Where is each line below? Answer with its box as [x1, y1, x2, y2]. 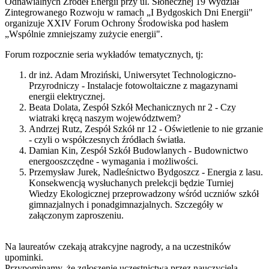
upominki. [5, 252, 43, 262]
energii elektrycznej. [29, 91, 105, 101]
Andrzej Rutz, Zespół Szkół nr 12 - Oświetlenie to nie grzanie [29, 123, 263, 134]
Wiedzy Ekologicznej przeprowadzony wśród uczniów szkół [29, 188, 259, 199]
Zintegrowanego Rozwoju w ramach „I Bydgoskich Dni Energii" [5, 7, 253, 17]
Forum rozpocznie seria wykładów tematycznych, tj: [5, 49, 203, 59]
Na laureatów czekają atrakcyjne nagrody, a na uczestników [5, 241, 231, 252]
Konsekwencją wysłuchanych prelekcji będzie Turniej [29, 177, 234, 188]
